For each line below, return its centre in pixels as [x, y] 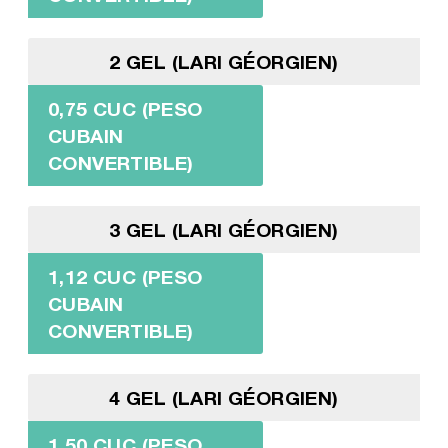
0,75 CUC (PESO [125, 108]
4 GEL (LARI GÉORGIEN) [224, 397]
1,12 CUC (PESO [125, 276]
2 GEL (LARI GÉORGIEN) [224, 61]
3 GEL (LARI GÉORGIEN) [224, 229]
